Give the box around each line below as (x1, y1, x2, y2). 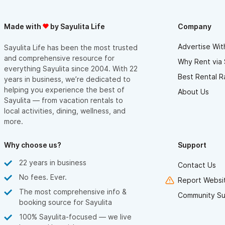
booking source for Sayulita (19, 197, 112, 206)
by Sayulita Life (49, 22, 105, 31)
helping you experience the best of (4, 85, 125, 94)
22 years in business (19, 158, 86, 167)
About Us (178, 87, 209, 96)
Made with (4, 22, 43, 31)
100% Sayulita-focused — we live (19, 212, 132, 221)
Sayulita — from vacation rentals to (4, 95, 123, 104)
